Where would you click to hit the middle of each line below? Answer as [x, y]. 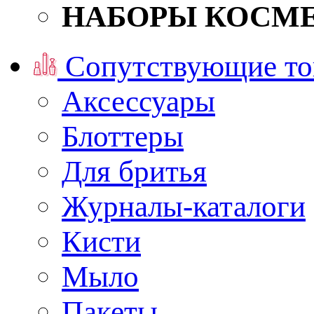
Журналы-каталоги [184, 206]
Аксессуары [138, 101]
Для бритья [134, 171]
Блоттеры [123, 136]
